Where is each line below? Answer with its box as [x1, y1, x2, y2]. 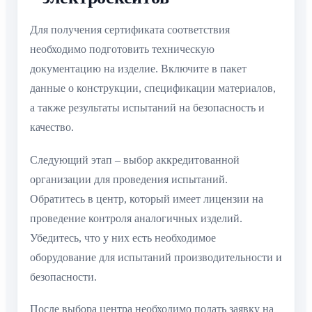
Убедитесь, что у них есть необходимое [30, 231, 216, 244]
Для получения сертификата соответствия [30, 24, 230, 36]
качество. [30, 121, 74, 134]
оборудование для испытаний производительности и [30, 251, 282, 263]
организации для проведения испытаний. [30, 173, 228, 185]
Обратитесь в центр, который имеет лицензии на [30, 192, 263, 205]
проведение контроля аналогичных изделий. [30, 212, 242, 224]
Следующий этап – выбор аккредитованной [30, 153, 240, 166]
